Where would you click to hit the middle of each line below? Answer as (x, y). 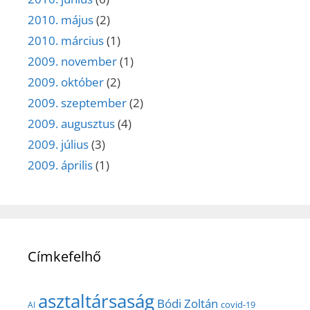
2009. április (60, 165)
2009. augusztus (71, 123)
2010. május (61, 19)
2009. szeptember (77, 102)
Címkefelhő (64, 256)
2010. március (66, 40)
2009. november (72, 61)
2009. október (66, 82)
